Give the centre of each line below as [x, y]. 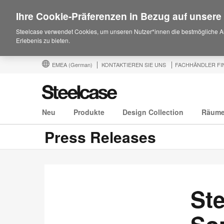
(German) [80, 64]
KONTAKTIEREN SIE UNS [134, 64]
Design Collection [153, 112]
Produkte [89, 112]
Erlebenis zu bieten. [43, 40]
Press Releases [100, 137]
